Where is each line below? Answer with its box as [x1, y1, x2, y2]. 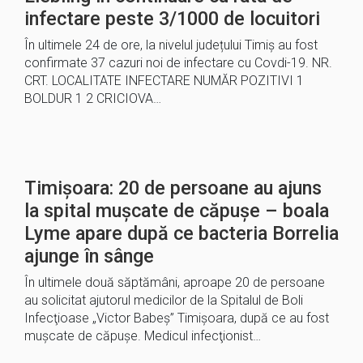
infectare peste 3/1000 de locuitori [24, 7, 320, 30]
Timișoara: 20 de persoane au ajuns [24, 177, 322, 199]
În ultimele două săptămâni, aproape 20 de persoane [24, 275, 325, 290]
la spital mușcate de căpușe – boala [24, 199, 329, 222]
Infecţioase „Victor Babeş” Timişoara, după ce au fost [24, 310, 329, 326]
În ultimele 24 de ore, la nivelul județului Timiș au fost [24, 37, 318, 53]
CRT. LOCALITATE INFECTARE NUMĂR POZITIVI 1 [24, 73, 304, 88]
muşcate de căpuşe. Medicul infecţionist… [24, 328, 261, 344]
